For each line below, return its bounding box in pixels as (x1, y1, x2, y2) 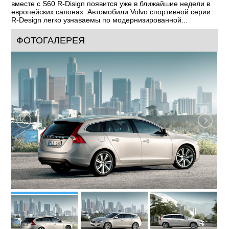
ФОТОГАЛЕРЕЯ (16, 35, 85, 45)
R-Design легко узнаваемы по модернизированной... (11, 16, 188, 24)
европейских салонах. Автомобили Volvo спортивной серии (11, 8, 211, 16)
